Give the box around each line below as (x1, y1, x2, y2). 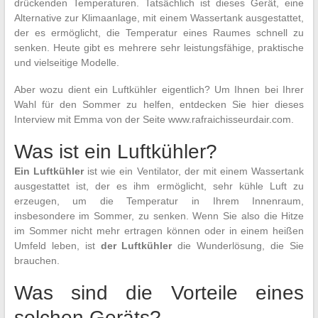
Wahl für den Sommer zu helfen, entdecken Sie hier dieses (13, 99, 305, 110)
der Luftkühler (100, 240, 172, 251)
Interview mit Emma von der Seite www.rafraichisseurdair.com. (13, 114, 294, 125)
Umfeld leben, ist (13, 240, 101, 251)
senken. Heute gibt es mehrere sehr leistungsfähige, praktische (13, 42, 305, 53)
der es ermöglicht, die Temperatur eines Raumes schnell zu (13, 27, 305, 38)
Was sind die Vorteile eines (13, 282, 305, 304)
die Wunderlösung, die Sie (172, 240, 305, 251)
